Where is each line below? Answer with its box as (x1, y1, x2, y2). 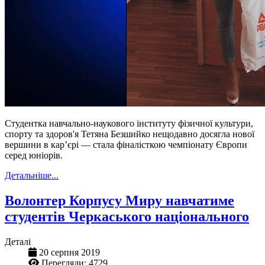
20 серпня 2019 (39, 247, 100, 258)
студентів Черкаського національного (5, 209, 249, 225)
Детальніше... (5, 170, 59, 181)
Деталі (5, 237, 31, 247)
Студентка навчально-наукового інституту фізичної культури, (5, 118, 253, 129)
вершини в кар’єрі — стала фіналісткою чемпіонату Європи (5, 140, 247, 150)
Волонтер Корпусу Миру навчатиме (5, 193, 234, 209)
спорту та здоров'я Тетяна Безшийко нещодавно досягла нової (5, 129, 254, 140)
